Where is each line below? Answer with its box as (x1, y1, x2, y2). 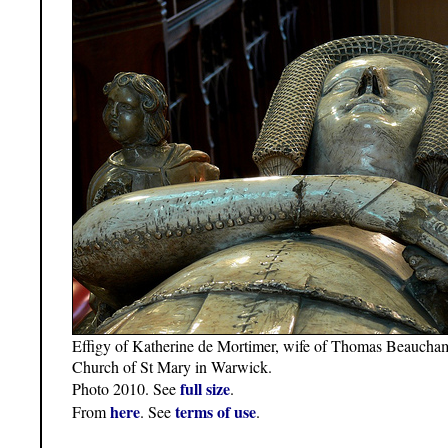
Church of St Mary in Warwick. (72, 356, 272, 378)
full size (180, 377, 230, 401)
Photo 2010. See (72, 378, 180, 400)
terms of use (175, 400, 256, 424)
